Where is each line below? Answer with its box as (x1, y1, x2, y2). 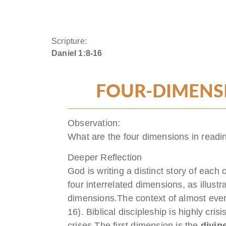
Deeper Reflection (68, 152, 142, 162)
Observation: (68, 118, 121, 128)
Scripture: (51, 36, 87, 45)
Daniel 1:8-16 (51, 48, 102, 58)
